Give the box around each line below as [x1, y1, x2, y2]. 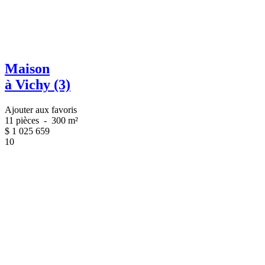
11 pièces [5, 115, 41, 126]
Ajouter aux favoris [5, 105, 77, 115]
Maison [5, 61, 50, 77]
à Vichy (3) [5, 77, 70, 93]
